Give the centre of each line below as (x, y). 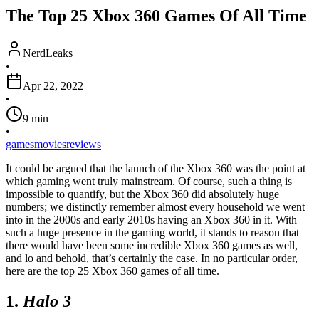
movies (50, 144)
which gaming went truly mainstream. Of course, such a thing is (149, 181)
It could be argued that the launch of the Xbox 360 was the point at (156, 168)
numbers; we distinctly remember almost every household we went (155, 206)
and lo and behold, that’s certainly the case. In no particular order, (152, 258)
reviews (84, 144)
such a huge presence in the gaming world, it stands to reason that (152, 232)
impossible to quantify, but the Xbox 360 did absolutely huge (142, 194)
